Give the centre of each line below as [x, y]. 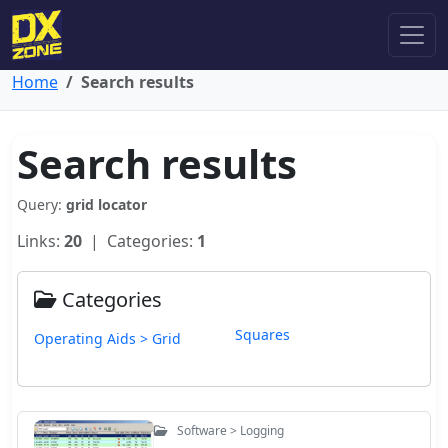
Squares [262, 334]
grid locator [106, 204]
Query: [41, 204]
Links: [40, 241]
